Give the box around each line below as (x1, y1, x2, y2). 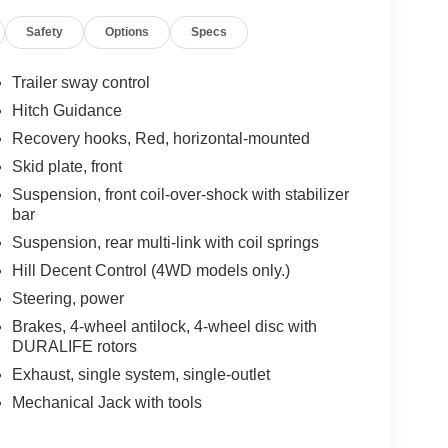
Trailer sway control (11, 74, 150, 92)
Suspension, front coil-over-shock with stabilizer (11, 186, 349, 204)
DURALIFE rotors (11, 338, 137, 356)
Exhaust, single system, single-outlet (11, 366, 270, 384)
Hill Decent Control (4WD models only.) (11, 262, 290, 280)
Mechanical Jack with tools (11, 394, 202, 412)
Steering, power (11, 290, 124, 308)
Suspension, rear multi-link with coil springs (11, 234, 319, 252)
